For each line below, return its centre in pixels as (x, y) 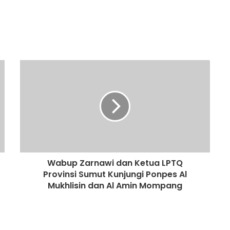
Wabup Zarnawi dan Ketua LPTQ (115, 163)
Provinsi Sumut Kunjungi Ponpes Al (115, 174)
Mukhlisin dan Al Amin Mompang (115, 185)
